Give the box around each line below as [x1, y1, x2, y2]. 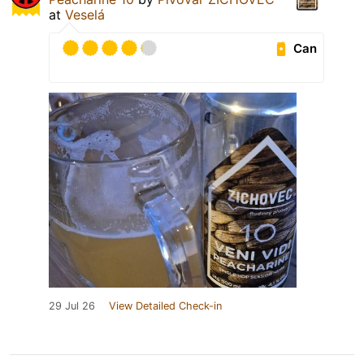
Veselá [65, 6, 105, 24]
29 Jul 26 [49, 300, 95, 313]
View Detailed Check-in [109, 300, 222, 313]
